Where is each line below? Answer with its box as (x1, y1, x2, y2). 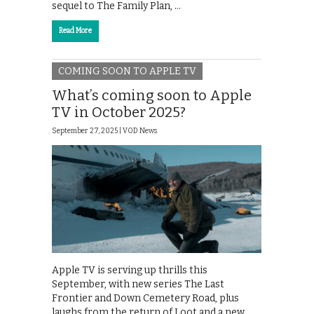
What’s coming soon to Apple (52, 87, 252, 104)
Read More (59, 26, 92, 35)
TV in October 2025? (52, 104, 186, 121)
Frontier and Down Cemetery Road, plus (52, 292, 239, 304)
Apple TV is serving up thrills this (52, 264, 207, 276)
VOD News (123, 127, 157, 136)
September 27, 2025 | (52, 127, 123, 136)
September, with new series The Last (52, 278, 224, 290)
